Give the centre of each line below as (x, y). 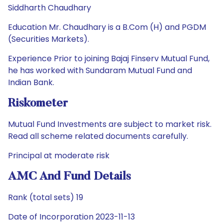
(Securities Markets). (49, 39)
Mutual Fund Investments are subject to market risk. (110, 124)
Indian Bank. (31, 82)
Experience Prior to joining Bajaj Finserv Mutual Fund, (109, 58)
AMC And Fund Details (69, 177)
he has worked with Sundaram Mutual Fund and (100, 70)
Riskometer (38, 104)
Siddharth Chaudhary (50, 8)
